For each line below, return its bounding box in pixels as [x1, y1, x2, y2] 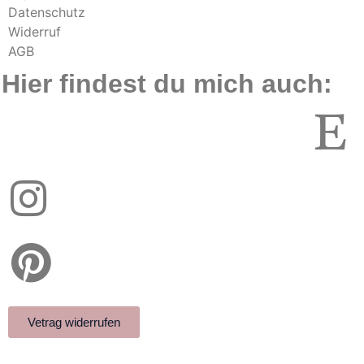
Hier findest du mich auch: [2, 68, 332, 98]
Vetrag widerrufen [28, 314, 120, 329]
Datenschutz [8, 3, 85, 20]
